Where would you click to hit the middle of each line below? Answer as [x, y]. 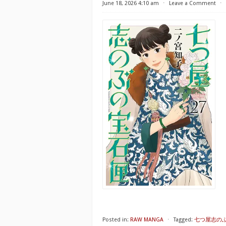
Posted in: [116, 220]
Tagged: [183, 220]
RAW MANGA [147, 220]
